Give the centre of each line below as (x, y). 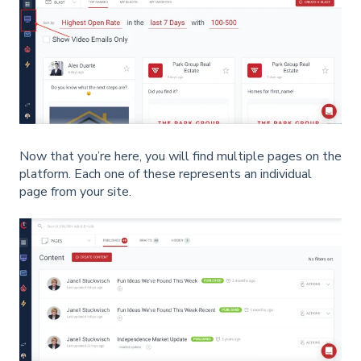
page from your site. (75, 191)
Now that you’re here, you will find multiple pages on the (180, 156)
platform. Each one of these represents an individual (166, 174)
